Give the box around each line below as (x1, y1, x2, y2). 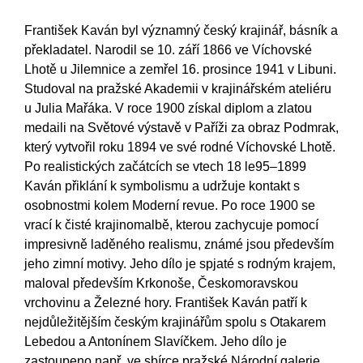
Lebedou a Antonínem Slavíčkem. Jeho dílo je (24, 335, 287, 348)
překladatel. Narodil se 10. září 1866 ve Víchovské (24, 43, 312, 57)
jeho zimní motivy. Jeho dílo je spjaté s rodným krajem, (24, 257, 335, 271)
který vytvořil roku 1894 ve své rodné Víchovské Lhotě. (24, 140, 335, 154)
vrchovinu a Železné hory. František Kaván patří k (24, 296, 307, 310)
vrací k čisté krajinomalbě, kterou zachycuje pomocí (24, 218, 318, 232)
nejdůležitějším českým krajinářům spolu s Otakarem (24, 315, 326, 329)
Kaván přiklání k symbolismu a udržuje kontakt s (24, 179, 300, 193)
